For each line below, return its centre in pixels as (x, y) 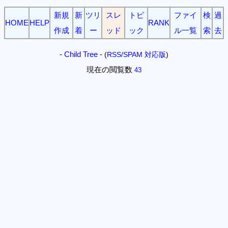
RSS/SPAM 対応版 (136, 55)
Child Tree (81, 54)
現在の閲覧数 (109, 69)
